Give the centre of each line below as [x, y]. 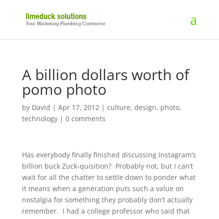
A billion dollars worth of [105, 75]
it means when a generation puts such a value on [103, 188]
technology [40, 119]
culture [119, 107]
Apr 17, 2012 [78, 107]
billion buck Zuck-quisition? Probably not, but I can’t [107, 166]
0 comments [85, 119]
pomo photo [64, 89]
